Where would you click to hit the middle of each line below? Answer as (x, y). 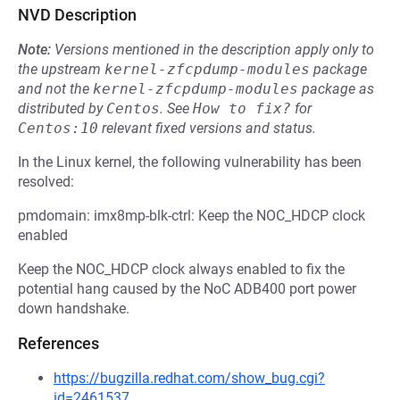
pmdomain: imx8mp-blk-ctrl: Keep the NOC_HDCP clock (192, 216)
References (58, 343)
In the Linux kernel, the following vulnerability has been (190, 162)
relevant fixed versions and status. (207, 128)
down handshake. (74, 308)
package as (336, 89)
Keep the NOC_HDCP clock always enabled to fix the (181, 269)
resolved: (46, 182)
